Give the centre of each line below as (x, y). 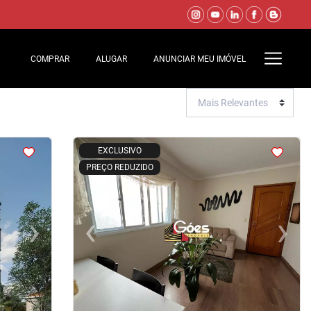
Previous (110, 238)
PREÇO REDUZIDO (119, 167)
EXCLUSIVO (119, 151)
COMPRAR (50, 59)
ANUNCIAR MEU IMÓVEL (200, 59)
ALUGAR (112, 59)
